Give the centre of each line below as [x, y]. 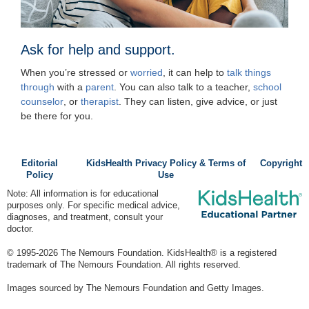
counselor [42, 102]
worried [147, 73]
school [267, 87]
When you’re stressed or [76, 73]
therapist [100, 102]
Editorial [39, 164]
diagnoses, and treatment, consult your [85, 218]
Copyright [281, 164]
